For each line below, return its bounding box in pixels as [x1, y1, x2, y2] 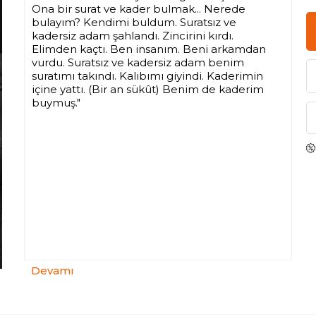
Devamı [31, 264, 74, 277]
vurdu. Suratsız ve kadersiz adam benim [32, 56, 244, 69]
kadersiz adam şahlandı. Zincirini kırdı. [32, 29, 233, 42]
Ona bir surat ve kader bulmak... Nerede [32, 2, 245, 16]
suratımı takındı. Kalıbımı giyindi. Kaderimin [32, 69, 263, 83]
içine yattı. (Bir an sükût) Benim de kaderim [32, 83, 264, 96]
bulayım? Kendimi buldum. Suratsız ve [32, 16, 236, 29]
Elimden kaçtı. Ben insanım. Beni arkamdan [32, 42, 266, 56]
